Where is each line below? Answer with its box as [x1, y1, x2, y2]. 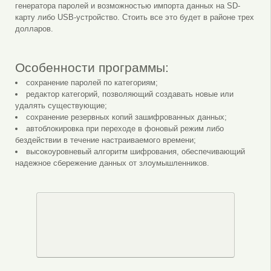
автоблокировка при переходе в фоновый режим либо [25, 123, 224, 133]
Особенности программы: [15, 60, 169, 74]
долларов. [15, 24, 53, 33]
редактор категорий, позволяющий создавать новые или [25, 89, 233, 99]
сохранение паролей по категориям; [25, 77, 158, 87]
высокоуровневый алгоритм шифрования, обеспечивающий [25, 146, 245, 156]
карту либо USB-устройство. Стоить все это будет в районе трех [15, 12, 254, 22]
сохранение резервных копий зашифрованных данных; [25, 112, 227, 122]
